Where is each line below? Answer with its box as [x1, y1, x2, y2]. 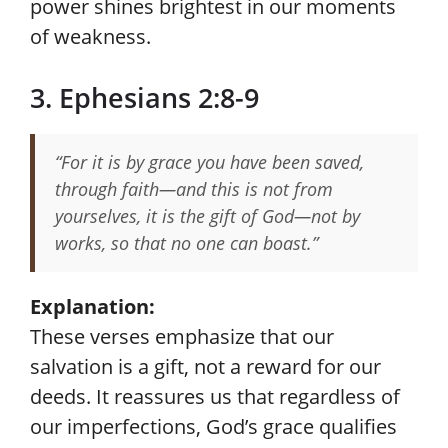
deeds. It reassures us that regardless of [30, 383, 400, 410]
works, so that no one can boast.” [55, 231, 318, 255]
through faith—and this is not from [55, 177, 333, 201]
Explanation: [30, 293, 155, 320]
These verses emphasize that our [30, 323, 334, 350]
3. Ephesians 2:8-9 [30, 79, 259, 116]
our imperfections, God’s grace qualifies [30, 413, 397, 440]
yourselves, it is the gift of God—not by [55, 204, 360, 228]
